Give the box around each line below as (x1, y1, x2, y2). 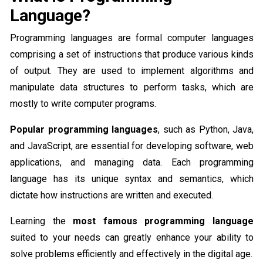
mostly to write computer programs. (10, 98, 159, 110)
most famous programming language (73, 215, 254, 227)
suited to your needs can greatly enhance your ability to (10, 232, 254, 244)
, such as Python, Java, (158, 124, 254, 136)
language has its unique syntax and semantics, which (10, 173, 254, 185)
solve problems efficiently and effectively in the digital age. (10, 248, 252, 260)
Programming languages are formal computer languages (10, 32, 254, 44)
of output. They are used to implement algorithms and (10, 65, 254, 77)
